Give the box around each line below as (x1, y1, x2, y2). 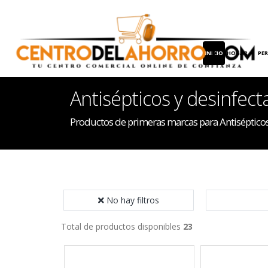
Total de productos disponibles (61, 221, 183, 232)
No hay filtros (106, 194, 159, 206)
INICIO (205, 48, 224, 57)
